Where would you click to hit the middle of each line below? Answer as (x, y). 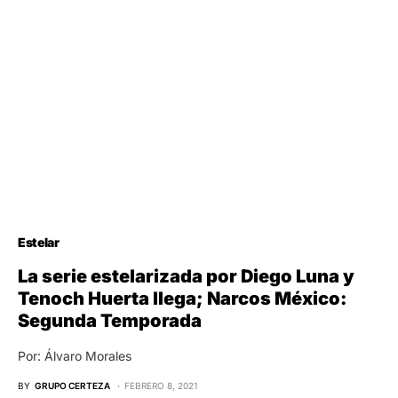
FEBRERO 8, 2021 (161, 385)
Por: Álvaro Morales (75, 355)
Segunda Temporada (110, 320)
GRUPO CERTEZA (72, 385)
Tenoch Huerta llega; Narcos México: (182, 298)
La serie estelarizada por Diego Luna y (186, 276)
